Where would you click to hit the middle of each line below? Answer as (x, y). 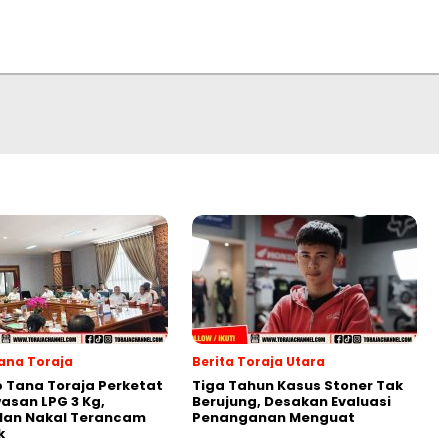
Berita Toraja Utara (258, 361)
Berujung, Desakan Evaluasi (291, 401)
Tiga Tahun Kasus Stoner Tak (297, 385)
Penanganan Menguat (273, 417)
